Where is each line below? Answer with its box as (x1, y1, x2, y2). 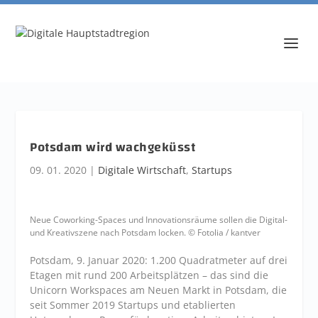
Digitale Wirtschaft (98, 163, 187, 177)
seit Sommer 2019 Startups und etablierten (30, 298, 236, 312)
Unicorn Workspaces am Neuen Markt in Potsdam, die (30, 283, 287, 297)
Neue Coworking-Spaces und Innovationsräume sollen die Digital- (30, 214, 288, 226)
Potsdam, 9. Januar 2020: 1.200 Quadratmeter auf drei (30, 253, 288, 268)
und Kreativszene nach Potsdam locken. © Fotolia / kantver (30, 226, 261, 238)
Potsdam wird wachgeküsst (30, 136, 196, 159)
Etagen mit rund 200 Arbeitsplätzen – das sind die (30, 268, 269, 283)
